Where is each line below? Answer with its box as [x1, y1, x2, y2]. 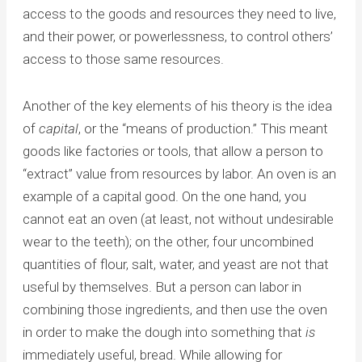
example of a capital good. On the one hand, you [22, 187, 306, 204]
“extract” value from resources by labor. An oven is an [22, 165, 336, 182]
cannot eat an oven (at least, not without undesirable [22, 210, 334, 227]
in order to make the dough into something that [22, 323, 305, 340]
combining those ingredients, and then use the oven [22, 301, 327, 318]
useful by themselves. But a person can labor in [22, 278, 301, 295]
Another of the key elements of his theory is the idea [22, 97, 332, 114]
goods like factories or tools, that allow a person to [22, 142, 323, 159]
